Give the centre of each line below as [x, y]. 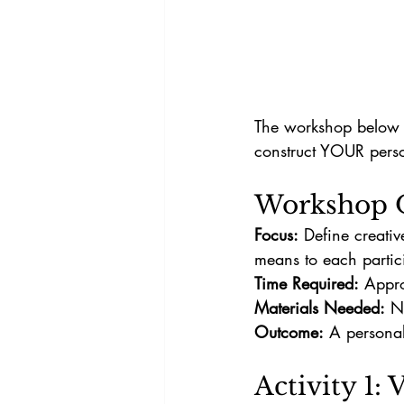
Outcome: [289, 332]
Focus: [276, 234]
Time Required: [307, 283]
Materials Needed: [320, 308]
